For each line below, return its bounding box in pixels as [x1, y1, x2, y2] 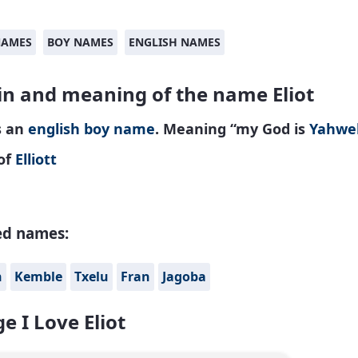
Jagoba [162, 268, 206, 286]
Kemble [14, 268, 62, 286]
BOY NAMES [47, 34, 113, 50]
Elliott [15, 149, 57, 169]
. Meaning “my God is [155, 119, 309, 138]
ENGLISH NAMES [129, 34, 221, 50]
